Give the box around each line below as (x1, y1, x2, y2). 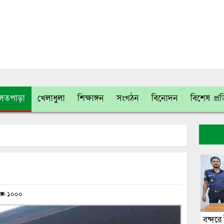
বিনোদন (151, 92, 178, 105)
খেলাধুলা (37, 92, 65, 105)
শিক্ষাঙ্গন (77, 92, 104, 105)
